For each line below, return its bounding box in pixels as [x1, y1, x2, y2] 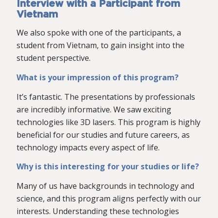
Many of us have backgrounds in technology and [16, 180, 194, 191]
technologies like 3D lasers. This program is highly [16, 116, 200, 127]
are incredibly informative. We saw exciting [16, 104, 171, 115]
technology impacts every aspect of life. [16, 142, 160, 153]
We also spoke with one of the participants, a [16, 27, 181, 38]
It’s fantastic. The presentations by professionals [16, 91, 195, 102]
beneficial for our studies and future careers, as [16, 129, 190, 140]
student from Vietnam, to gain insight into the [16, 40, 184, 51]
